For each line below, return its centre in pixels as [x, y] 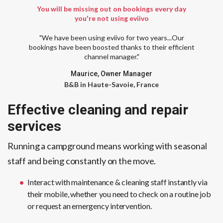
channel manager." [111, 57]
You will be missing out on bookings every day [111, 9]
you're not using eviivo [111, 18]
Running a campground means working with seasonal [107, 146]
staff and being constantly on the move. [82, 161]
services [34, 126]
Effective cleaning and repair [98, 110]
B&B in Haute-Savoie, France [111, 85]
